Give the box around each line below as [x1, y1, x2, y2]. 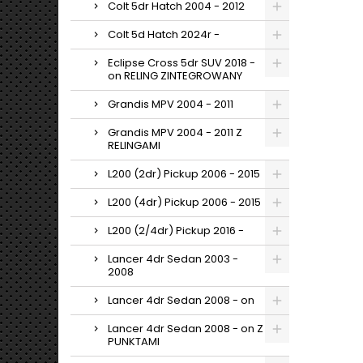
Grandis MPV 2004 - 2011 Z [108, 125, 242, 140]
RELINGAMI [108, 138, 160, 153]
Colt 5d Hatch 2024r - [108, 27, 220, 42]
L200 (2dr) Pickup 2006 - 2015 [108, 166, 260, 181]
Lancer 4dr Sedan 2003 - [108, 251, 238, 267]
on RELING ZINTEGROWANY [108, 68, 242, 83]
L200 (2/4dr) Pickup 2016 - [108, 223, 244, 238]
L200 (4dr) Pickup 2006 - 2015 [108, 194, 261, 210]
